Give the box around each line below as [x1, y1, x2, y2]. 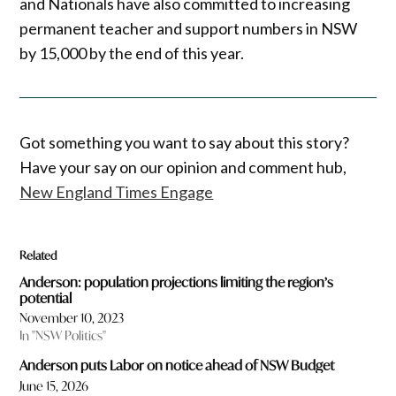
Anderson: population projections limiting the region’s [19, 272, 334, 291]
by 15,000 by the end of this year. [19, 42, 245, 63]
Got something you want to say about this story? [19, 133, 350, 153]
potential [19, 288, 72, 307]
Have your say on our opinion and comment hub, [19, 157, 347, 178]
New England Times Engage [19, 182, 214, 202]
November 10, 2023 [19, 309, 125, 327]
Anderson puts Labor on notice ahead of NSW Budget [19, 356, 335, 375]
